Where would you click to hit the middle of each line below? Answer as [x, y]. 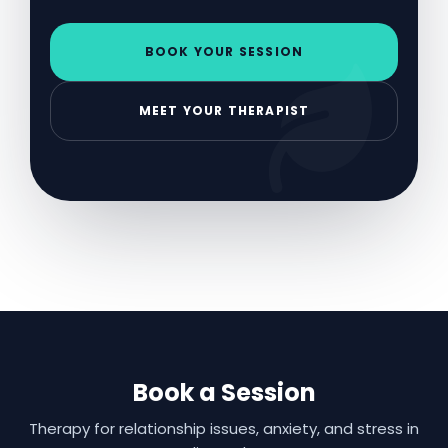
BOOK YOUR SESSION [224, 51]
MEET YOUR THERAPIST [224, 110]
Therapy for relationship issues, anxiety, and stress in [224, 428]
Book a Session [224, 392]
